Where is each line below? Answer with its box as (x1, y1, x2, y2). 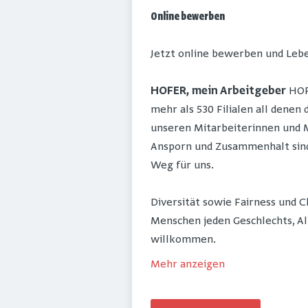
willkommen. (151, 234, 216, 247)
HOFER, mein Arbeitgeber (151, 85, 286, 98)
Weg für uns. (151, 159, 214, 173)
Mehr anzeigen (151, 258, 225, 272)
